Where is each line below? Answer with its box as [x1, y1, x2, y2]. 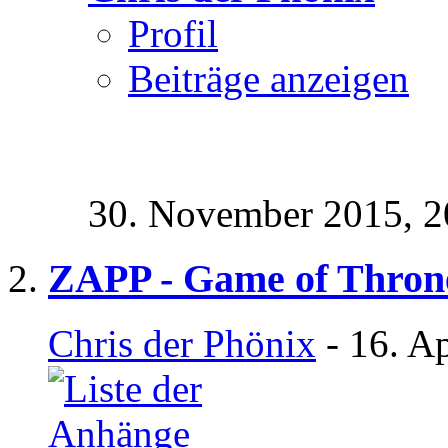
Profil [128, 12, 218, 56]
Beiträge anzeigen [128, 57, 409, 101]
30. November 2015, [88, 192, 423, 236]
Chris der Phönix [48, 321, 316, 365]
